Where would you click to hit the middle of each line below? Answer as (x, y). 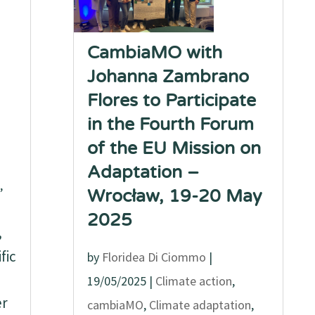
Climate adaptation (200, 305)
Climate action (194, 281)
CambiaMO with (155, 53)
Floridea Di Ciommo (154, 257)
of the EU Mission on (174, 148)
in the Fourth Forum (171, 124)
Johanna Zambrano (168, 77)
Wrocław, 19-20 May (175, 196)
